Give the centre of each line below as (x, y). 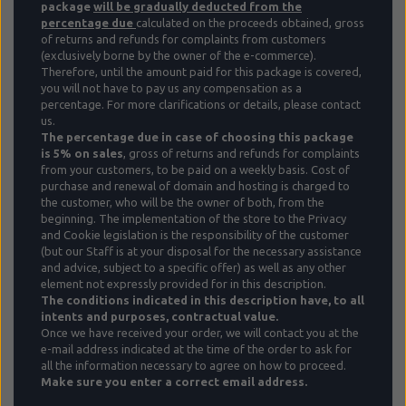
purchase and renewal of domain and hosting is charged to (195, 186)
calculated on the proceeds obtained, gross (250, 23)
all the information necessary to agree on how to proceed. (193, 366)
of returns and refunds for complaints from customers (184, 39)
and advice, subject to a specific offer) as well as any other (193, 268)
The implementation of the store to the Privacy (222, 219)
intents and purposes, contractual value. (159, 317)
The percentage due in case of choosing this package (197, 137)
